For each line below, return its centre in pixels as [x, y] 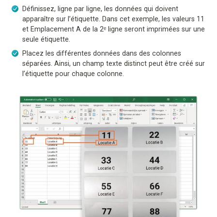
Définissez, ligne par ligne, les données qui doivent [100, 9]
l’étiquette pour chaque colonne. [73, 74]
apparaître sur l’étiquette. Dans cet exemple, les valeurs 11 [113, 19]
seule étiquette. [46, 39]
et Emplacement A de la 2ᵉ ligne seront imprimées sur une [114, 29]
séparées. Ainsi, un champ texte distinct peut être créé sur [114, 64]
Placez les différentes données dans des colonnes [102, 54]
